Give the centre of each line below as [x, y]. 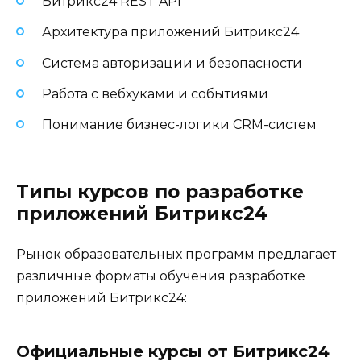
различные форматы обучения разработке [161, 276]
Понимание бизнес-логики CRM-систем [179, 124]
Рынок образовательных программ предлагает [176, 255]
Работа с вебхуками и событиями [155, 93]
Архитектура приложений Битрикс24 [170, 32]
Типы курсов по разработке [160, 192]
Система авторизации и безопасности [172, 63]
